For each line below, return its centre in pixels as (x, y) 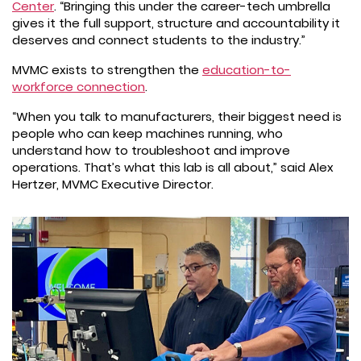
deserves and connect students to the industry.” (159, 39)
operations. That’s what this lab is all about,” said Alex (173, 167)
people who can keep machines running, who (147, 133)
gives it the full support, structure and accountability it (176, 23)
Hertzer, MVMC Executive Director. (113, 184)
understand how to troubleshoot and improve (151, 150)
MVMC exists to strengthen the (107, 69)
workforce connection (79, 86)
